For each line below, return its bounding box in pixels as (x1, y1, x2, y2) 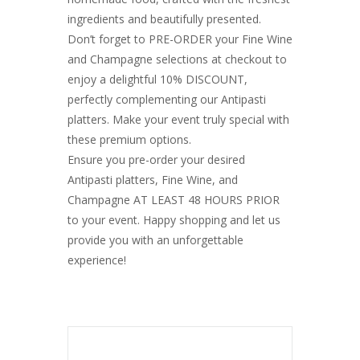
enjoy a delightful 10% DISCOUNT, (67, 72, 247, 87)
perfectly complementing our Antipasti (67, 92, 266, 107)
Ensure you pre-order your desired (67, 152, 245, 167)
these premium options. (67, 132, 191, 147)
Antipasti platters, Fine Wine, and (67, 172, 238, 187)
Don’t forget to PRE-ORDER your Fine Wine (67, 31, 292, 47)
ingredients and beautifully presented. (67, 11, 261, 27)
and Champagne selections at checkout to (67, 51, 287, 67)
